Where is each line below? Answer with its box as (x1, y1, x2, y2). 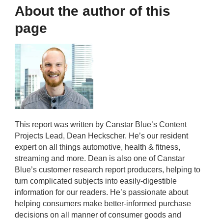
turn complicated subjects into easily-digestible (15, 177, 177, 185)
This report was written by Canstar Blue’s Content (15, 120, 187, 129)
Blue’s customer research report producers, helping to (15, 165, 200, 174)
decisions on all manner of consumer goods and (15, 211, 181, 219)
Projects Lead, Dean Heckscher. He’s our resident (15, 132, 188, 140)
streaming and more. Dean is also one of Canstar (15, 154, 185, 163)
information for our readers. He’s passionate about (15, 188, 188, 196)
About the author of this (15, 3, 170, 19)
